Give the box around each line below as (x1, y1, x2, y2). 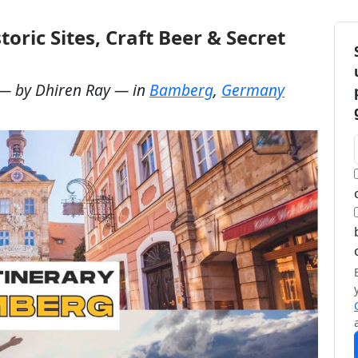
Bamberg (149, 79, 213, 101)
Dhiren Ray (35, 79, 110, 101)
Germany (221, 79, 284, 101)
